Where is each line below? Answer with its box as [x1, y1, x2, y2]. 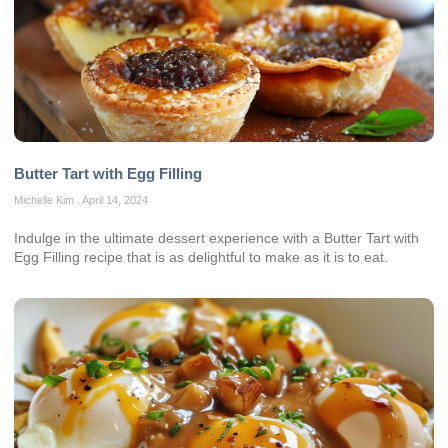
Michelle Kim [14, 193, 77, 206]
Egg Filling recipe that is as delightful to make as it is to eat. [14, 248, 388, 265]
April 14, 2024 [80, 193, 148, 206]
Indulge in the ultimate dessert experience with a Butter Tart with [14, 229, 419, 246]
